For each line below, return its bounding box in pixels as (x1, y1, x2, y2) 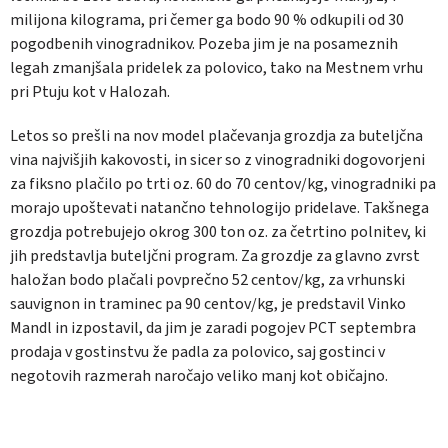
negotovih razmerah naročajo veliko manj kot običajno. (10, 365, 388, 388)
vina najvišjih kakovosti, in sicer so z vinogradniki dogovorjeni (10, 149, 425, 172)
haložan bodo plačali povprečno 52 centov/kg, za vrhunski (10, 269, 405, 292)
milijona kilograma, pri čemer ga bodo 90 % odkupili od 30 (10, 9, 404, 32)
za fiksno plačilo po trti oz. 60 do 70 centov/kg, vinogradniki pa (10, 173, 436, 196)
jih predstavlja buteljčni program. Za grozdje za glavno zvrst (10, 245, 420, 268)
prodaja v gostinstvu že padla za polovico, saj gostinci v (10, 341, 385, 364)
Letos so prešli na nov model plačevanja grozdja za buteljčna (10, 125, 423, 148)
